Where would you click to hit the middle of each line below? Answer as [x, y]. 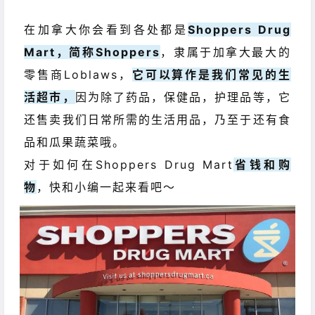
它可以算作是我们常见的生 [211, 75]
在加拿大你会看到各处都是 [106, 30]
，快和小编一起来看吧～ [107, 187]
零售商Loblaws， [78, 75]
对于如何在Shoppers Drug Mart [129, 165]
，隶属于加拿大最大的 [225, 52]
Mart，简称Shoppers [92, 52]
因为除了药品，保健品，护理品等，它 [183, 97]
